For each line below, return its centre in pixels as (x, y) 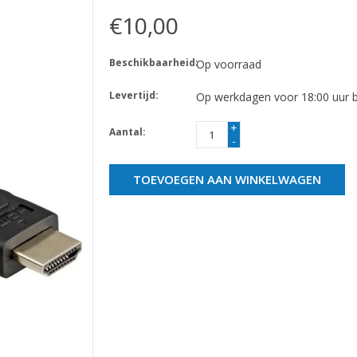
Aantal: (127, 131)
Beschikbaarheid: (153, 62)
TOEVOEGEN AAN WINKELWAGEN (227, 179)
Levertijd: (133, 95)
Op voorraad (228, 64)
